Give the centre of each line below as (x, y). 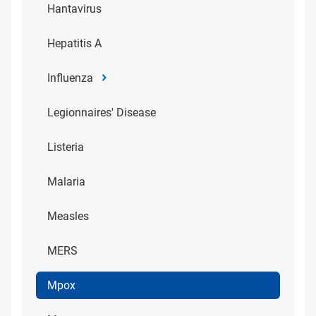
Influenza (70, 78)
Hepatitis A (74, 43)
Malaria (66, 182)
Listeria (66, 147)
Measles (68, 216)
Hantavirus (74, 9)
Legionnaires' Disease (102, 113)
